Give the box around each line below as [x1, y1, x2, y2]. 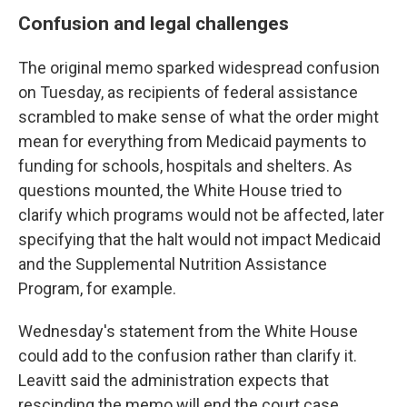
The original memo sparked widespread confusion [18, 58, 380, 77]
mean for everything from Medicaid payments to [18, 132, 366, 151]
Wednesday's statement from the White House [18, 322, 358, 341]
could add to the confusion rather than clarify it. [18, 346, 357, 365]
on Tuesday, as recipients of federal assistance [18, 83, 358, 102]
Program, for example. [18, 279, 176, 298]
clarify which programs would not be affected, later [18, 205, 384, 224]
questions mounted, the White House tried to [18, 181, 342, 200]
